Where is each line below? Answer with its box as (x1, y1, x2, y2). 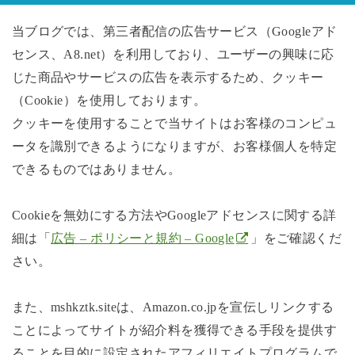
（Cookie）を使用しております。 (11, 93, 207, 109)
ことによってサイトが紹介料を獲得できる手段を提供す (11, 322, 338, 338)
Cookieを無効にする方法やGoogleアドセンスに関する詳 (11, 208, 337, 223)
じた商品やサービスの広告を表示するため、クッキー (11, 70, 324, 86)
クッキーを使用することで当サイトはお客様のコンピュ (11, 116, 338, 132)
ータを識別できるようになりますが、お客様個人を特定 (11, 139, 338, 155)
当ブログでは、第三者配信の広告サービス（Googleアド (11, 24, 338, 40)
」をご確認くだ (250, 231, 342, 246)
